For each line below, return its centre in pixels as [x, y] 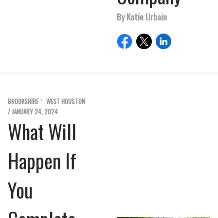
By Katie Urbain [142, 17]
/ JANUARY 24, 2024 [33, 111]
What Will [42, 131]
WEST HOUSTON [66, 101]
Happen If [42, 161]
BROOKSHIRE [23, 101]
